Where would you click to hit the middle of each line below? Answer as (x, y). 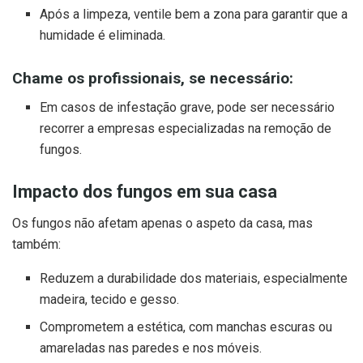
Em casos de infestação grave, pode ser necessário (188, 108)
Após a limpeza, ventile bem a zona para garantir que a (194, 15)
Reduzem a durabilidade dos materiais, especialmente (194, 278)
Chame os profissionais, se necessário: (153, 78)
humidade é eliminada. (103, 36)
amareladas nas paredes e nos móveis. (151, 348)
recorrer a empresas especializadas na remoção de (186, 129)
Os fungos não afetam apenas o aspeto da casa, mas (162, 223)
